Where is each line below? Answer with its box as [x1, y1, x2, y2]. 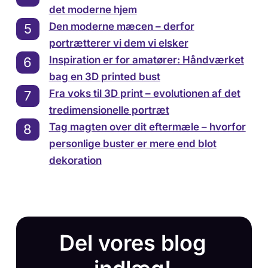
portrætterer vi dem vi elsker [48, 36, 188, 49]
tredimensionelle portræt [48, 103, 169, 116]
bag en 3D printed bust [48, 70, 160, 83]
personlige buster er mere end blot [48, 137, 217, 150]
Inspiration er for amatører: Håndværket [48, 53, 244, 66]
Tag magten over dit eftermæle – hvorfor [48, 120, 246, 133]
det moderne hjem [48, 3, 137, 16]
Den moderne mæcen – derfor [48, 20, 194, 32]
